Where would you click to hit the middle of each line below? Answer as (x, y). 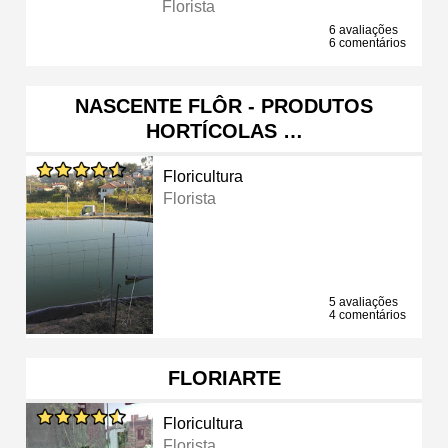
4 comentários (367, 314)
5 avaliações (363, 301)
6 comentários (367, 42)
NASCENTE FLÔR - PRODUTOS (224, 105)
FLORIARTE (224, 377)
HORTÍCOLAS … (224, 130)
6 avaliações (363, 29)
